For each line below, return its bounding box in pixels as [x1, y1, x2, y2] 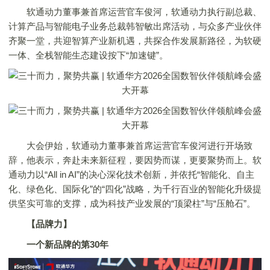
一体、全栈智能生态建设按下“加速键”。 [8, 50, 168, 60]
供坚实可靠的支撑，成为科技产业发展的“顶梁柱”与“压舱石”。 [8, 198, 256, 209]
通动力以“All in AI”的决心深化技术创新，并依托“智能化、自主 [8, 169, 254, 180]
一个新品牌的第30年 [27, 239, 108, 250]
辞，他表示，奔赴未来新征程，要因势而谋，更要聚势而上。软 [8, 155, 262, 165]
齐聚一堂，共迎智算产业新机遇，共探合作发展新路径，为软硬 [8, 36, 262, 46]
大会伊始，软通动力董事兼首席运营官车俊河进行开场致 [8, 140, 253, 151]
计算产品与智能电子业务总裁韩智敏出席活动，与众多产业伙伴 [8, 21, 262, 31]
